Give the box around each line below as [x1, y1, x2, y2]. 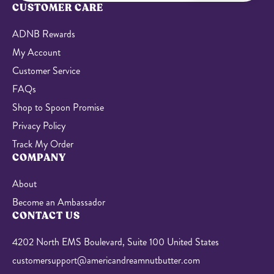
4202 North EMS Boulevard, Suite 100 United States [12, 234, 219, 249]
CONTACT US [12, 209, 80, 223]
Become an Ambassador [12, 194, 105, 209]
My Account [12, 45, 61, 59]
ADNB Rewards [12, 26, 75, 41]
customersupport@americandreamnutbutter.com [12, 253, 200, 267]
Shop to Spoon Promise [12, 100, 104, 114]
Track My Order [12, 136, 73, 151]
